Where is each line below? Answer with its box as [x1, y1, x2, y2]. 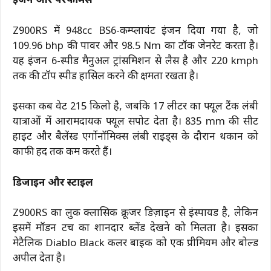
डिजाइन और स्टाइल [13, 176, 93, 190]
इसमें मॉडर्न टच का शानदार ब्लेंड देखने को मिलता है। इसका [13, 222, 258, 236]
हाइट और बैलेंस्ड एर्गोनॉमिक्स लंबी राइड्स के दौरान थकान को [13, 131, 258, 145]
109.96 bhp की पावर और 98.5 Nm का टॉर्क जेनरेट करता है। [13, 39, 258, 53]
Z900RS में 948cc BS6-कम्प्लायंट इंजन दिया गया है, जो [13, 24, 258, 38]
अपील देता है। [13, 252, 65, 266]
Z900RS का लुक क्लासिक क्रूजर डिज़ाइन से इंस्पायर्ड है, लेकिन [13, 207, 258, 221]
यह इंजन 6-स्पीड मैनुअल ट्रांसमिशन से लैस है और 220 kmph [13, 54, 258, 68]
